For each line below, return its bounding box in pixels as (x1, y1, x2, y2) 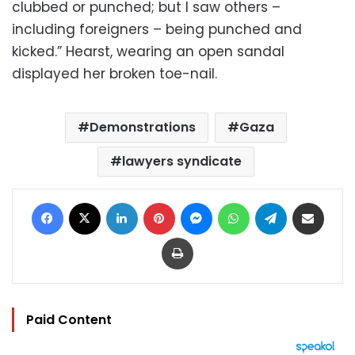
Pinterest (174, 194, 219, 209)
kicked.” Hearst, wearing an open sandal (12, 42, 284, 61)
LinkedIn (136, 194, 178, 209)
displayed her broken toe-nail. (12, 64, 217, 83)
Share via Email (323, 194, 351, 209)
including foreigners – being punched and (12, 20, 302, 39)
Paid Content (26, 311, 112, 329)
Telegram (285, 194, 337, 209)
